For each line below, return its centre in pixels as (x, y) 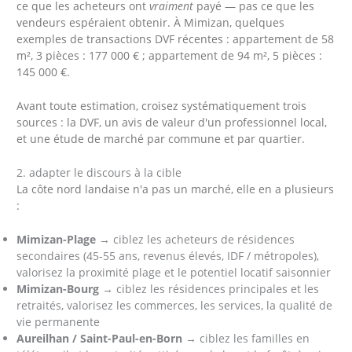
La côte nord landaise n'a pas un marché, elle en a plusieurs (176, 189)
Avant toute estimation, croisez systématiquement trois (162, 105)
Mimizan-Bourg (58, 288)
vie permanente (59, 321)
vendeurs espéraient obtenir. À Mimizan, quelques (151, 22)
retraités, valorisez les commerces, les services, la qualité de (175, 305)
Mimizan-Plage (57, 239)
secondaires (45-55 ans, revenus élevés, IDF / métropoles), (168, 255)
